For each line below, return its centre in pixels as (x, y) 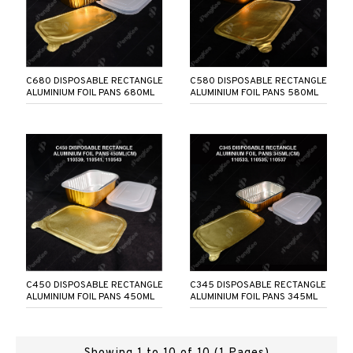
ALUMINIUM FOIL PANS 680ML (90, 93)
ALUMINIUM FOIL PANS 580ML (255, 93)
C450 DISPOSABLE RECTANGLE (94, 286)
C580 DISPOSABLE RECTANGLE (259, 82)
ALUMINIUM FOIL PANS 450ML (90, 297)
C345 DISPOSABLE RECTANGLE (258, 286)
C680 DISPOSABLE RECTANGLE (94, 82)
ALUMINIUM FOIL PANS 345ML (254, 297)
